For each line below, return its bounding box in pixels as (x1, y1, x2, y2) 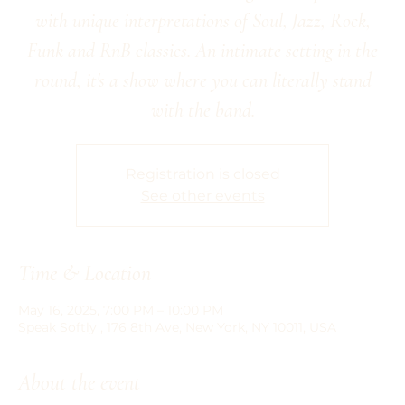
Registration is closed (125, 165, 280, 183)
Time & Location (18, 260, 151, 287)
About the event (18, 370, 140, 396)
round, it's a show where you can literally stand (33, 69, 372, 92)
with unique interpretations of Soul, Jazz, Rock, (34, 9, 371, 33)
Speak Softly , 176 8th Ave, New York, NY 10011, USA (18, 319, 336, 335)
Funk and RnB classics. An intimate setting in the (27, 39, 378, 62)
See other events (140, 187, 265, 204)
